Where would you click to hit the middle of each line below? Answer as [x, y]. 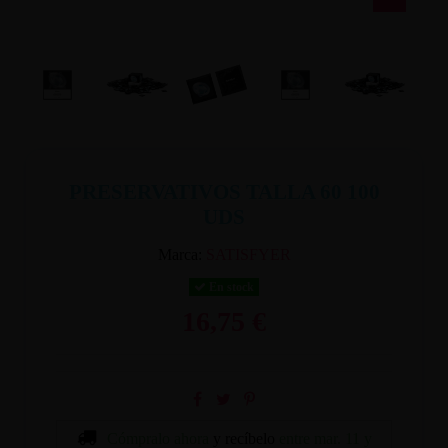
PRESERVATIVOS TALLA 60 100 [224, 191]
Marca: [179, 254]
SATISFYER [248, 254]
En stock [230, 286]
